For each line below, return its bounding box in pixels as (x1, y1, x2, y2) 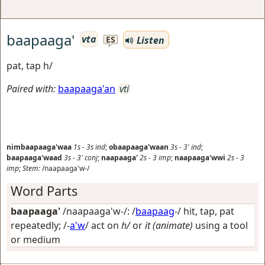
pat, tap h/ (7, 59, 53, 72)
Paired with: (7, 82, 56, 95)
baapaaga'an (58, 82, 115, 95)
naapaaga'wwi (174, 153, 225, 163)
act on (91, 219, 121, 232)
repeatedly (11, 219, 59, 232)
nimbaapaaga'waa (7, 142, 72, 152)
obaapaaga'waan (109, 142, 169, 152)
